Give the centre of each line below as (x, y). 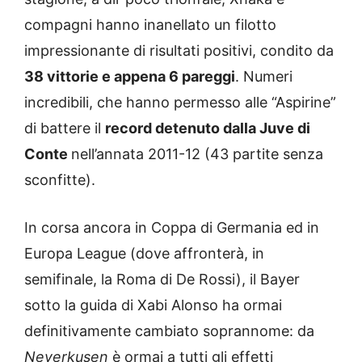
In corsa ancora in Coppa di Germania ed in (172, 228)
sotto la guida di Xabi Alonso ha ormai (153, 305)
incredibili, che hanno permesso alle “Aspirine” (180, 103)
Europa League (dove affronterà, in (144, 254)
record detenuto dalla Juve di (208, 128)
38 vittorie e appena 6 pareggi (130, 77)
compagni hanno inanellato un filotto (150, 25)
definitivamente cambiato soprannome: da (169, 331)
